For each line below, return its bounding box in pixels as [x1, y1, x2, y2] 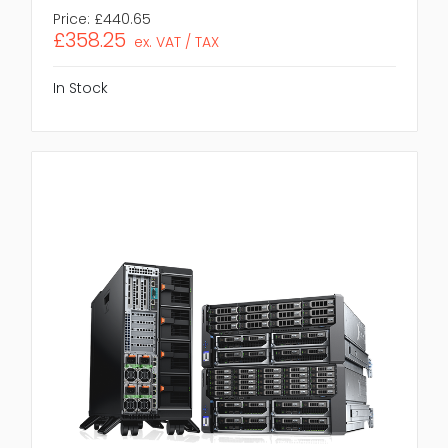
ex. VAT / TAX [134, 32, 220, 53]
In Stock [52, 78, 108, 99]
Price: [52, 9, 90, 30]
